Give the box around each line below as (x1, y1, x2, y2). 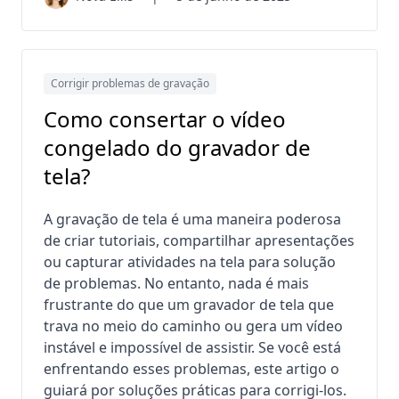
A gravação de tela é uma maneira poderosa (44, 208, 341, 229)
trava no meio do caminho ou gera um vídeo (44, 315, 343, 336)
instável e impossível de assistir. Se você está (44, 337, 341, 357)
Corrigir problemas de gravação (51, 75, 209, 91)
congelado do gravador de (44, 132, 311, 162)
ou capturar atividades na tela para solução (44, 251, 336, 272)
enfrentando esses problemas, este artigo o (44, 358, 339, 379)
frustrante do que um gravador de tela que (44, 294, 334, 314)
